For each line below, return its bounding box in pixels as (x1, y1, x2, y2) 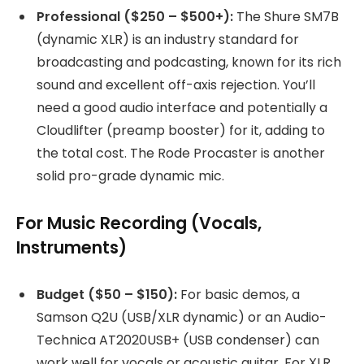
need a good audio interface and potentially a (37, 98, 327, 118)
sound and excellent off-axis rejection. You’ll (37, 76, 315, 95)
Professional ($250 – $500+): (37, 7, 233, 27)
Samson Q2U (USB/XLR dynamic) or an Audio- (37, 307, 327, 327)
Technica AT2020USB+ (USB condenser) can (37, 330, 319, 349)
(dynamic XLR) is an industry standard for (37, 30, 299, 50)
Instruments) (16, 235, 127, 259)
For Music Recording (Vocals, (16, 210, 262, 235)
